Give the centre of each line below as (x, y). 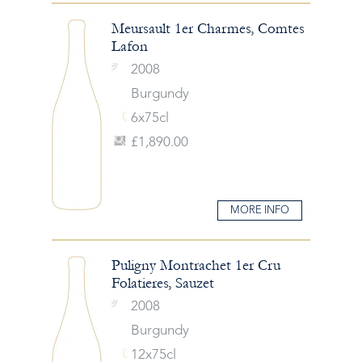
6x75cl (149, 118)
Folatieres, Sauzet (162, 283)
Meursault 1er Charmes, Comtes (208, 29)
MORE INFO (260, 210)
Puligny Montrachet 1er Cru (196, 265)
